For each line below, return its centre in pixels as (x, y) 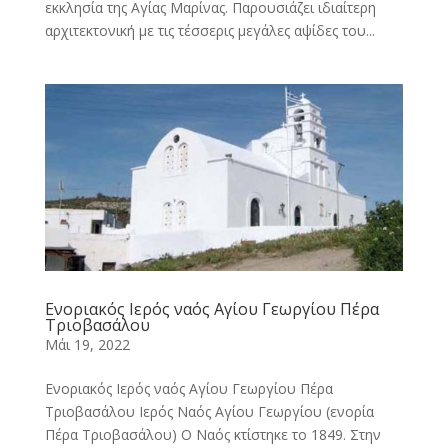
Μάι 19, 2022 (87, 344)
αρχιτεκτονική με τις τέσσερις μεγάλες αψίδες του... (209, 31)
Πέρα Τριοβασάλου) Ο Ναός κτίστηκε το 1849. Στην (212, 434)
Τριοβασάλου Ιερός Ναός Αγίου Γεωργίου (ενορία (209, 411)
